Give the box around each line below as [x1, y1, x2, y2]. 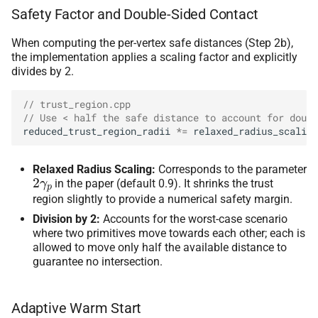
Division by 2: [33, 212, 100, 226]
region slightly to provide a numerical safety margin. [33, 192, 292, 206]
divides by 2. [11, 65, 74, 79]
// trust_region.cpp [23, 97, 131, 111]
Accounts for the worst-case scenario [100, 212, 287, 226]
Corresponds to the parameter [155, 163, 307, 177]
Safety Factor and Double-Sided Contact [11, 6, 258, 23]
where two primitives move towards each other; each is [33, 226, 305, 240]
